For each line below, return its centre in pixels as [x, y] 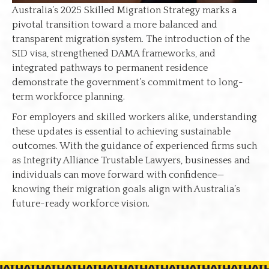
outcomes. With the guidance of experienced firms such [134, 146]
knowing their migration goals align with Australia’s [126, 189]
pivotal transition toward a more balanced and [115, 24]
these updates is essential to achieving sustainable [121, 131]
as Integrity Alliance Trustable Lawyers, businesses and [131, 160]
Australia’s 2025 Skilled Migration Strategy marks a [124, 10]
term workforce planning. [68, 96]
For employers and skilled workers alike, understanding [134, 117]
